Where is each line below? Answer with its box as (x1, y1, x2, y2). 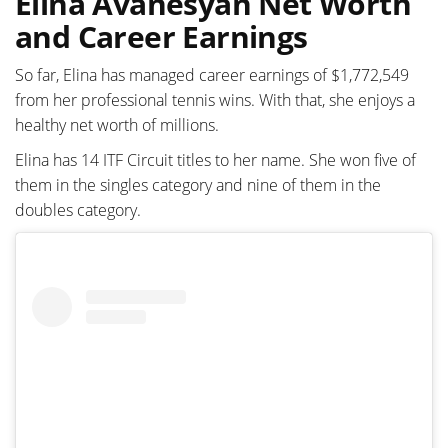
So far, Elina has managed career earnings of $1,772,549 (15, 64, 409, 86)
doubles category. (15, 199, 141, 221)
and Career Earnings (15, 16, 308, 57)
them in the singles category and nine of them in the (15, 174, 381, 196)
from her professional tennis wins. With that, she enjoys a (15, 89, 415, 111)
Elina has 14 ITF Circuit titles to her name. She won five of (15, 149, 416, 171)
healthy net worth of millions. (15, 114, 219, 136)
